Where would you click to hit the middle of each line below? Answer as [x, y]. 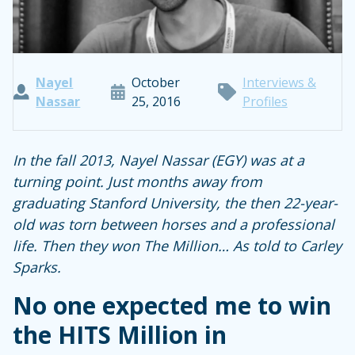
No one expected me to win [172, 305]
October [156, 82]
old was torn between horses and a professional [174, 224]
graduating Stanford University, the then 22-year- [175, 203]
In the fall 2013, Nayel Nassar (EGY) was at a [158, 160]
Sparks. [39, 267]
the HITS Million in [120, 335]
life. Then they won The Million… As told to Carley [177, 246]
